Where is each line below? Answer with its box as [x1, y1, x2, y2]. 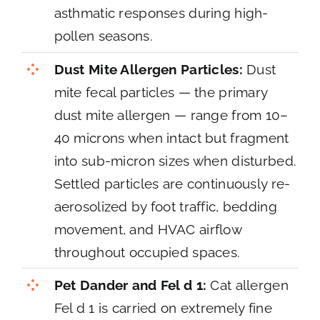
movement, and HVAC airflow [54, 221, 241, 237]
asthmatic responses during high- [54, 5, 269, 21]
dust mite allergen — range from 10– [54, 106, 289, 123]
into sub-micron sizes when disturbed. [54, 152, 297, 169]
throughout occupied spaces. [54, 244, 241, 260]
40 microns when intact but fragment [54, 129, 289, 146]
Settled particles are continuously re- [54, 175, 291, 191]
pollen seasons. [54, 28, 153, 44]
